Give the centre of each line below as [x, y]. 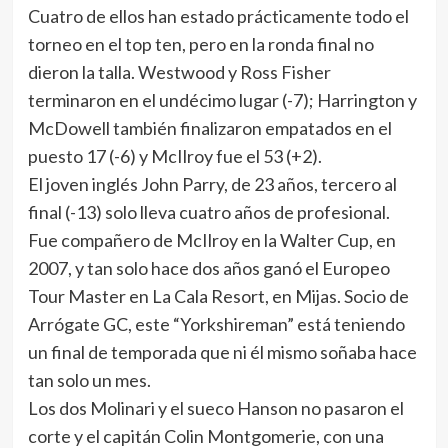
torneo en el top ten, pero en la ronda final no [200, 44]
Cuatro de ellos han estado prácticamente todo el [218, 16]
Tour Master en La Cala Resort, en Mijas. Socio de [218, 296]
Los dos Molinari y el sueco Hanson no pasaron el [215, 408]
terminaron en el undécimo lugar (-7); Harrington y [222, 100]
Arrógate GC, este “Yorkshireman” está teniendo [216, 324]
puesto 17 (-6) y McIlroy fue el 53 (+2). [174, 156]
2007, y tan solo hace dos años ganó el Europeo [208, 268]
